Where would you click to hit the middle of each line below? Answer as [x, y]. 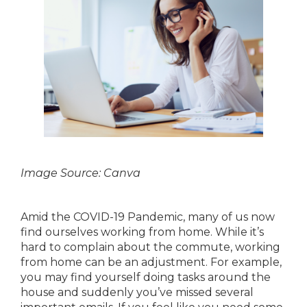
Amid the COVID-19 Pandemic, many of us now [148, 217]
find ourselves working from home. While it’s [142, 232]
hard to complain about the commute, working [150, 247]
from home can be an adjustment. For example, [151, 262]
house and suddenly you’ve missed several [137, 292]
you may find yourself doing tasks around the [146, 277]
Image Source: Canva [81, 173]
